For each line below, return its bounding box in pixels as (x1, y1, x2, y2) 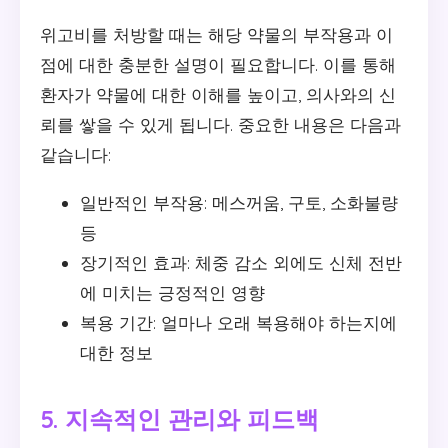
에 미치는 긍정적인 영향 (80, 282, 265, 304)
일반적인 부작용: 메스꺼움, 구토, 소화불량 (80, 192, 398, 214)
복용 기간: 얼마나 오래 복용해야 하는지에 (80, 312, 397, 334)
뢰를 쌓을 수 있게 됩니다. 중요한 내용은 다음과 (40, 114, 401, 136)
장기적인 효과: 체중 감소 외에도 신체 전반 (80, 252, 402, 274)
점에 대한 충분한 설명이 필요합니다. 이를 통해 (40, 54, 396, 76)
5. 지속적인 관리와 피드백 (40, 404, 319, 435)
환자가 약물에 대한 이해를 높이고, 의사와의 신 (40, 84, 396, 106)
